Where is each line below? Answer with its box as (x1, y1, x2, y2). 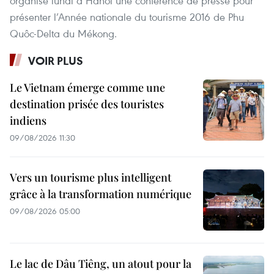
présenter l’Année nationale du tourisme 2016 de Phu (10, 9, 244, 24)
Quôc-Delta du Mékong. (10, 26, 117, 40)
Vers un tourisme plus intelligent (10, 169, 171, 185)
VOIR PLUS (28, 53, 83, 68)
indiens (10, 113, 46, 128)
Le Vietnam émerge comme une (10, 80, 165, 95)
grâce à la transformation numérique (10, 186, 191, 201)
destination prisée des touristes (10, 96, 164, 111)
